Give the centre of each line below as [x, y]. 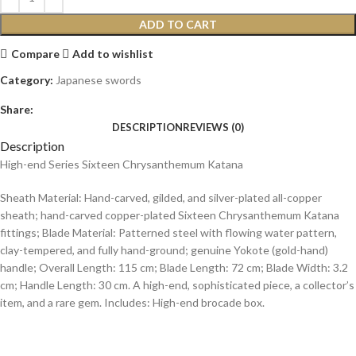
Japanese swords [99, 80]
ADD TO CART [178, 25]
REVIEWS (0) [213, 128]
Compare [35, 53]
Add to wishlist [113, 53]
